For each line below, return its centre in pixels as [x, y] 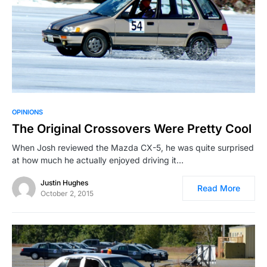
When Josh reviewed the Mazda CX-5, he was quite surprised [133, 147]
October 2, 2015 [67, 193]
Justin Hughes [64, 182]
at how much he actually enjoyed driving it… [98, 160]
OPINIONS [27, 112]
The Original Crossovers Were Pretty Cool [132, 128]
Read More [219, 188]
